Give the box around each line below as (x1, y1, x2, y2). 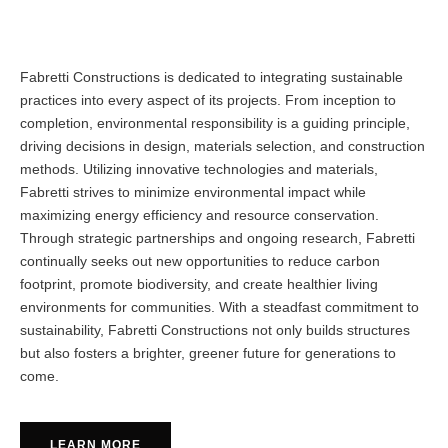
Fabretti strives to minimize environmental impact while (20, 184, 366, 201)
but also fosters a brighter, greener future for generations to (20, 345, 396, 362)
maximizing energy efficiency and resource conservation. (20, 207, 379, 224)
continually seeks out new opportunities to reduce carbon (20, 253, 380, 270)
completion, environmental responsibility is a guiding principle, (20, 115, 410, 132)
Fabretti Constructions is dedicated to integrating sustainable (20, 69, 403, 86)
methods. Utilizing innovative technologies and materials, (20, 161, 378, 178)
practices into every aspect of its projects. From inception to (20, 92, 396, 109)
